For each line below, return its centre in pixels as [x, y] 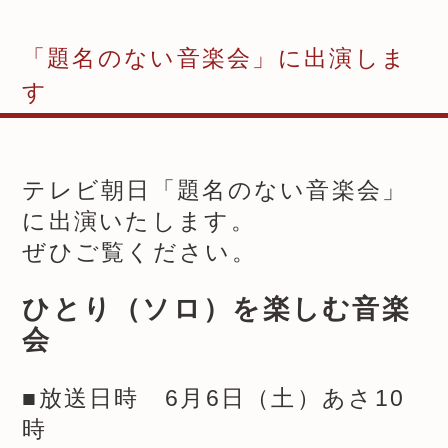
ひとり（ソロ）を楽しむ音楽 [216, 309]
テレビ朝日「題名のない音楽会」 [215, 189]
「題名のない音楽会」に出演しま [214, 57]
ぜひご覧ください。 [139, 251]
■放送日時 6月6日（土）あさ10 [214, 397]
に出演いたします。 [139, 220]
